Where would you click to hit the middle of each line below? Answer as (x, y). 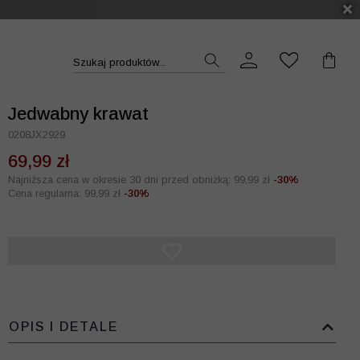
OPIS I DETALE (63, 327)
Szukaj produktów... (119, 62)
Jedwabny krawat (78, 114)
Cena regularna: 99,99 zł (64, 193)
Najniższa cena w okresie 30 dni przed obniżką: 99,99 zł (139, 180)
